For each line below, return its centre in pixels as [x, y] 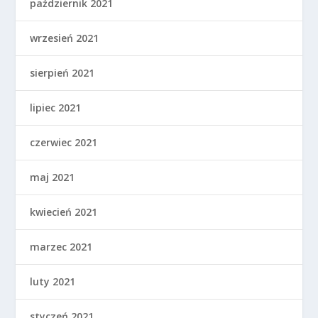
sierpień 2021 [62, 73]
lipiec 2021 [56, 108]
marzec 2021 [61, 247]
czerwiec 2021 [64, 143]
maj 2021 [53, 177]
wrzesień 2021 [65, 38]
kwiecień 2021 [64, 212]
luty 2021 [53, 282]
